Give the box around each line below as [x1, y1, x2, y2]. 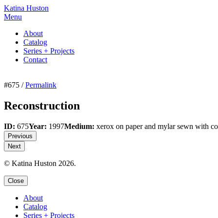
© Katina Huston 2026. [4, 159, 76, 167]
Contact [23, 55, 47, 64]
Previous [8, 132, 33, 140]
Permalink [25, 81, 56, 89]
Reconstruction [4, 99, 80, 112]
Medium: [64, 122, 94, 130]
